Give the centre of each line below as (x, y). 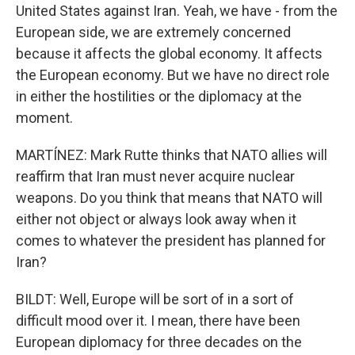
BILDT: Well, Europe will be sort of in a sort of (155, 299)
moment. (44, 118)
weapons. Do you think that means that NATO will (169, 198)
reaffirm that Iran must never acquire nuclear (155, 176)
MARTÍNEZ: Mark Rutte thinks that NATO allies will (172, 155)
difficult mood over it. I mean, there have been (158, 321)
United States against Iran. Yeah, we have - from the (177, 11)
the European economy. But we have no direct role (173, 75)
